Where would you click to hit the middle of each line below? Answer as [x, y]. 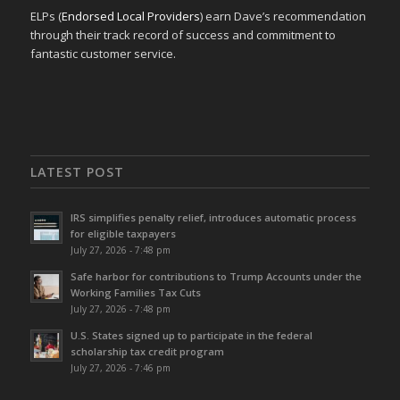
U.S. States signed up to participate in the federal [191, 335]
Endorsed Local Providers [130, 16]
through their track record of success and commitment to [183, 34]
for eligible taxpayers [123, 233]
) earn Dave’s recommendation [283, 16]
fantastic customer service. [103, 53]
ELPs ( [46, 16]
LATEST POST [77, 171]
